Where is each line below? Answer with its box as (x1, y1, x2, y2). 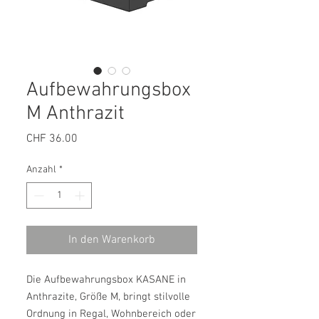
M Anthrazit (26, 102, 125, 127)
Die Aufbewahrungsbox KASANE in (26, 273, 186, 287)
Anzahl (26, 164, 56, 177)
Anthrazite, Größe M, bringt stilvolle (26, 291, 190, 304)
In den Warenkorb (68, 233, 155, 248)
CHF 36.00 (26, 132, 78, 147)
